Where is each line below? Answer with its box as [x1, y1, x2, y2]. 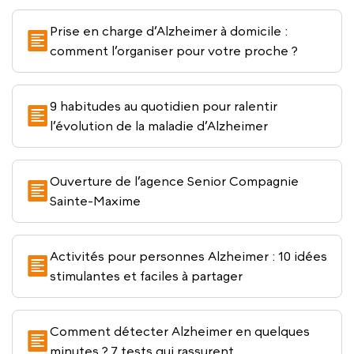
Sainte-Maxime [50, 194, 141, 208]
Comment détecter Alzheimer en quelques [50, 324, 310, 338]
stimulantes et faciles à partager [50, 269, 243, 283]
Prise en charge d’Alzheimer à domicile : [50, 24, 288, 38]
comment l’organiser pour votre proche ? [50, 43, 298, 58]
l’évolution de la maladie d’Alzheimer [50, 119, 268, 133]
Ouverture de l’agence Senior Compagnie [50, 174, 299, 188]
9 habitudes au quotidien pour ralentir [50, 99, 277, 113]
